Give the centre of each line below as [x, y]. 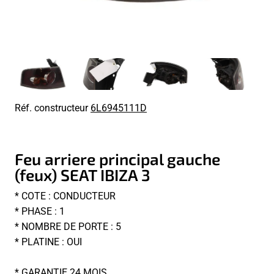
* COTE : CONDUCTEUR [65, 195]
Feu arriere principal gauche [117, 158]
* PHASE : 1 [40, 210]
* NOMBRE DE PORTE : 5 [68, 226]
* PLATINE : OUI [48, 241]
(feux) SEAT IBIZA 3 [83, 174]
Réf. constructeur [53, 108]
